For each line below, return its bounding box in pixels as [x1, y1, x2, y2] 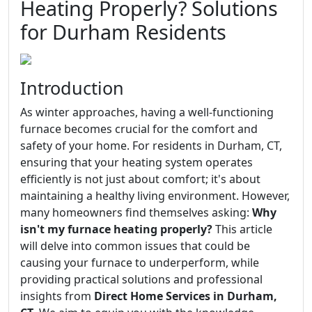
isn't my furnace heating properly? [20, 221, 212, 237]
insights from [20, 288, 94, 304]
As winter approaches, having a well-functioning [20, 104, 274, 120]
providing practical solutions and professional [20, 272, 263, 287]
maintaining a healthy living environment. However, [20, 188, 290, 203]
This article [212, 221, 272, 237]
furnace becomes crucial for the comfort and [20, 121, 258, 136]
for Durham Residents [20, 18, 226, 45]
